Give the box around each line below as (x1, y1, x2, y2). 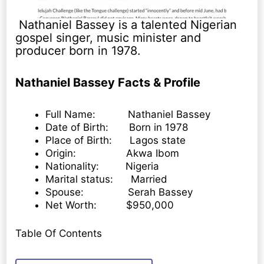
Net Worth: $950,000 (45, 199, 174, 212)
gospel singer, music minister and (15, 31, 202, 45)
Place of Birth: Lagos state (45, 134, 186, 147)
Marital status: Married (45, 173, 168, 186)
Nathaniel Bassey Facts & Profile (15, 75, 201, 90)
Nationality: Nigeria (45, 160, 160, 173)
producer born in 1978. (15, 44, 141, 58)
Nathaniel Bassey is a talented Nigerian (15, 18, 237, 32)
